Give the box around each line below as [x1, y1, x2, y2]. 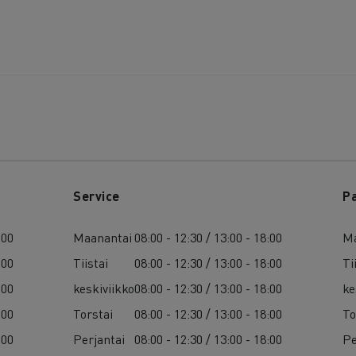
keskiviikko [73, 279, 135, 296]
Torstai [73, 304, 114, 322]
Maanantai [73, 228, 133, 246]
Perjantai [73, 330, 126, 347]
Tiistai [73, 253, 109, 271]
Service [73, 187, 120, 204]
